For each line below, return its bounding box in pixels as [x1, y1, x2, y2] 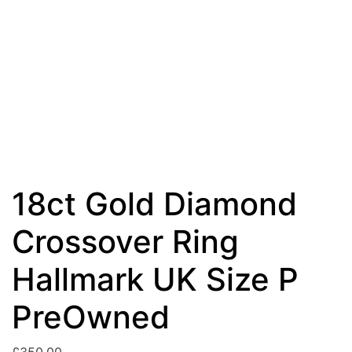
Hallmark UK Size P [12, 259, 299, 299]
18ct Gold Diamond [12, 184, 297, 223]
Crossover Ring [12, 222, 239, 261]
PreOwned [12, 297, 170, 336]
